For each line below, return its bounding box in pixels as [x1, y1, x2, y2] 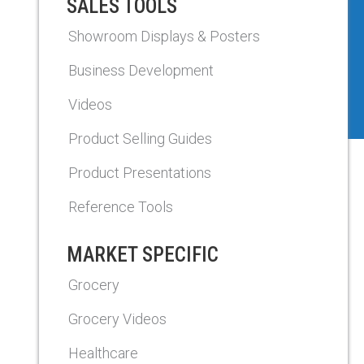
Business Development [68, 62, 214, 79]
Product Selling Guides [68, 130, 212, 147]
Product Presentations [68, 164, 211, 181]
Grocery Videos [68, 310, 167, 327]
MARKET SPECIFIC [67, 243, 219, 266]
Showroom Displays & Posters [68, 28, 260, 45]
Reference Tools [68, 198, 173, 215]
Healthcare [68, 344, 138, 362]
